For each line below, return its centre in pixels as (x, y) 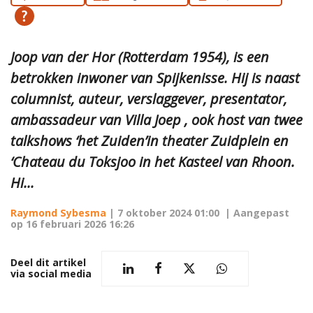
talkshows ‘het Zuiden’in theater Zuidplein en (150, 140)
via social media (51, 274)
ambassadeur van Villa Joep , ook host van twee (156, 119)
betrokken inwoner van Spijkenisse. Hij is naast (155, 78)
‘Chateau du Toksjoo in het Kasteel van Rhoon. (153, 161)
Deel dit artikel (48, 263)
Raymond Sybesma (58, 212)
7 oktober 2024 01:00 (168, 212)
